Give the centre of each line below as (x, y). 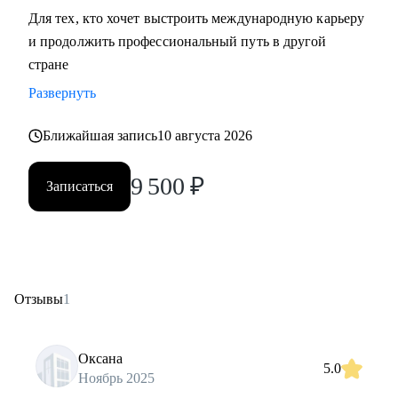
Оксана (100, 358)
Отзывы (39, 299)
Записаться (80, 186)
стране (49, 64)
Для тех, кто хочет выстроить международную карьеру (196, 18)
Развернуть (62, 93)
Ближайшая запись (100, 135)
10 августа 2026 (205, 135)
